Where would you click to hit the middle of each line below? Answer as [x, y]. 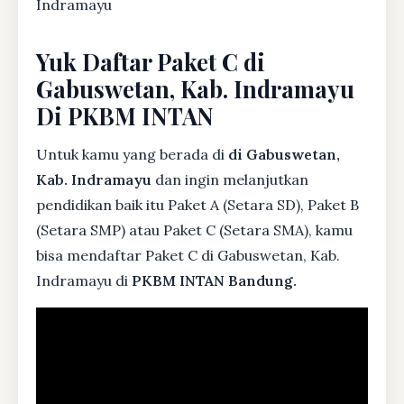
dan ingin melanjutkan [230, 179]
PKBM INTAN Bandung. [214, 280]
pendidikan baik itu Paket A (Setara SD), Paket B [197, 204]
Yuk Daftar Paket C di [151, 61]
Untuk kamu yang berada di [132, 154]
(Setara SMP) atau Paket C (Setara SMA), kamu [194, 230]
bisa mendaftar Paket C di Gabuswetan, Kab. [188, 255]
